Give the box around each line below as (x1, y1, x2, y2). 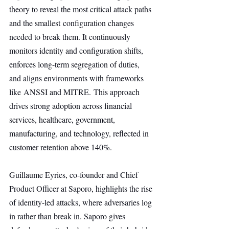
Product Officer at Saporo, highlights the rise (9, 183, 154, 194)
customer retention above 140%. (9, 142, 112, 152)
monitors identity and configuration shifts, (9, 45, 145, 56)
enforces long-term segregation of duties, (9, 59, 142, 70)
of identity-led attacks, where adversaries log (9, 197, 154, 208)
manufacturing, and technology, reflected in (9, 128, 151, 139)
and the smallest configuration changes (9, 17, 136, 28)
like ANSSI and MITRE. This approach (9, 86, 142, 97)
